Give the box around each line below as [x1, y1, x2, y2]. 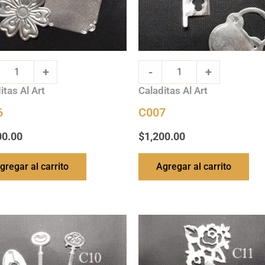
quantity [138, 227, 169, 237]
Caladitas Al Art [138, 84, 208, 96]
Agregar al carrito [156, 161, 231, 173]
